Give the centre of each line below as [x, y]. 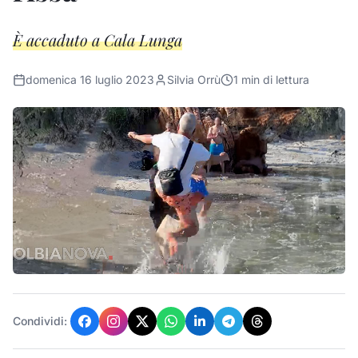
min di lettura [274, 80]
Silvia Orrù [194, 80]
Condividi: [40, 321]
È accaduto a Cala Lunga [97, 40]
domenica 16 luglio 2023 [90, 80]
